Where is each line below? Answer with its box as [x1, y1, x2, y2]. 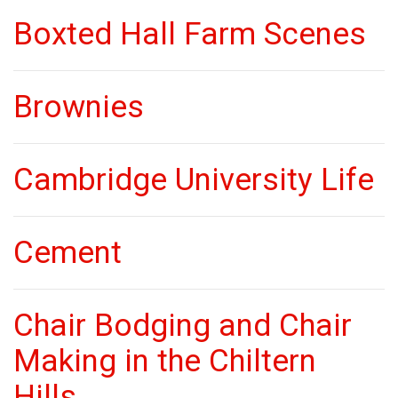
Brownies [13, 89, 144, 125]
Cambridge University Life [13, 162, 374, 198]
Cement [13, 235, 122, 271]
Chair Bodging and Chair [13, 307, 352, 344]
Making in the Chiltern [13, 343, 316, 379]
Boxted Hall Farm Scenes [13, 16, 366, 52]
